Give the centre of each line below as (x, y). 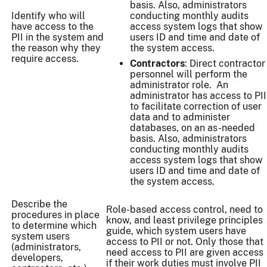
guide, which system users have (176, 231)
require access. (45, 59)
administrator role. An (179, 85)
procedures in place (55, 215)
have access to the (52, 27)
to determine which (54, 226)
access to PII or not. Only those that (185, 242)
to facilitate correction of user (196, 107)
